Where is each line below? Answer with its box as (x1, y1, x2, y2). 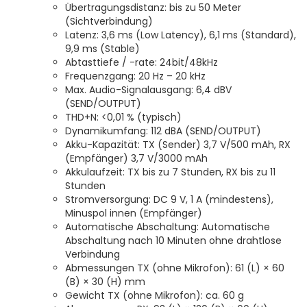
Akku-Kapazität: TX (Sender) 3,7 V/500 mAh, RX (65, 138, 291, 152)
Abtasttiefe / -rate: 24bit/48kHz (65, 56, 218, 70)
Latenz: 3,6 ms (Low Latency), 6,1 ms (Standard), (65, 28, 296, 42)
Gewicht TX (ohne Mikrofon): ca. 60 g (65, 288, 244, 303)
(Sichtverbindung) (65, 14, 153, 29)
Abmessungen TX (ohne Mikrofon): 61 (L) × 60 (65, 261, 284, 275)
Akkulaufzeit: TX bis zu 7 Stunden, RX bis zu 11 (65, 165, 275, 180)
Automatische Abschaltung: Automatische (65, 220, 270, 234)
